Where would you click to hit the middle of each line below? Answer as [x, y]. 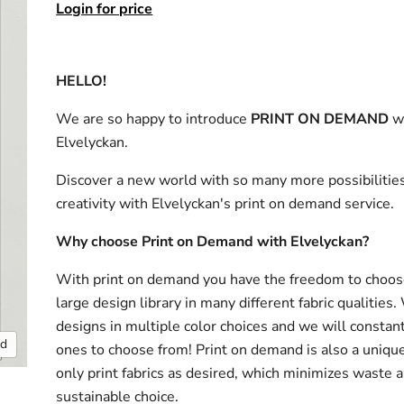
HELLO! [83, 81]
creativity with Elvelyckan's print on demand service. [225, 203]
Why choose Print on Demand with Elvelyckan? [215, 241]
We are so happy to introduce [152, 119]
